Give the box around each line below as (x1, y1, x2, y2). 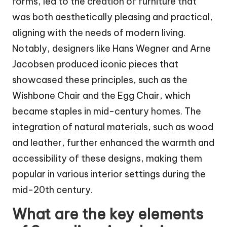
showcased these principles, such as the (12, 73, 187, 86)
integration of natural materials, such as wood (12, 121, 213, 133)
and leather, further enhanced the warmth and (12, 136, 214, 148)
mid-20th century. (12, 183, 93, 196)
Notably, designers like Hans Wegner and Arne (12, 42, 211, 54)
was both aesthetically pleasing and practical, (12, 11, 213, 23)
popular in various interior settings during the (12, 168, 206, 180)
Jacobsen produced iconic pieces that (12, 58, 178, 70)
